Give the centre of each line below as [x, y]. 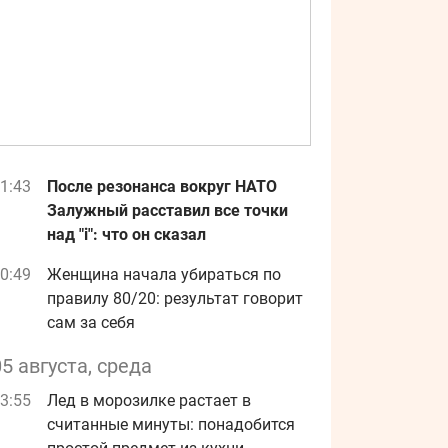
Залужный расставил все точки [167, 210]
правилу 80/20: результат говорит [175, 298]
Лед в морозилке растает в [149, 400]
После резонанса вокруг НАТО [162, 186]
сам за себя [91, 322]
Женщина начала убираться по [164, 274]
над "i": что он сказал [126, 234]
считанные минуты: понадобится [171, 424]
